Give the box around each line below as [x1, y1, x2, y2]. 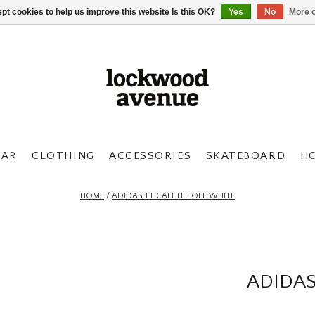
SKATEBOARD [205, 150, 286, 162]
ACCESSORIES [109, 150, 192, 162]
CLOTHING [32, 150, 95, 162]
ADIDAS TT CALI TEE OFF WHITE [112, 191, 235, 200]
